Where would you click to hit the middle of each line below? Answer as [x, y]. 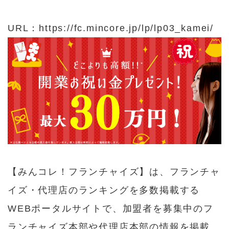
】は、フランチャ [180, 172]
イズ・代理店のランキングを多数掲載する [104, 190]
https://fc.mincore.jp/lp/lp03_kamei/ [127, 28]
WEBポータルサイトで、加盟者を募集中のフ [111, 209]
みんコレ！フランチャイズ [78, 172]
